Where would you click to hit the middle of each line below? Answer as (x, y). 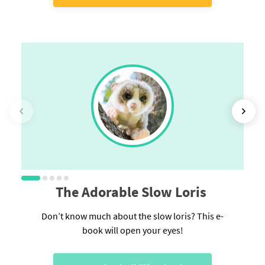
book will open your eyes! (132, 230)
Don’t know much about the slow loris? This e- (132, 216)
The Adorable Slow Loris (132, 192)
